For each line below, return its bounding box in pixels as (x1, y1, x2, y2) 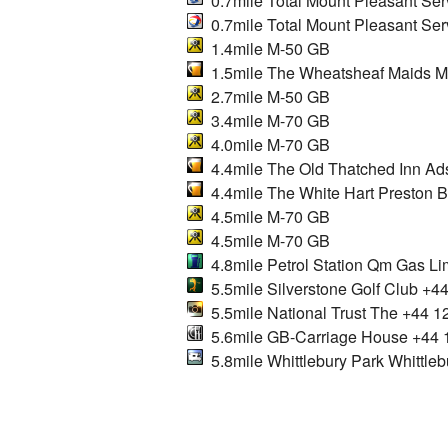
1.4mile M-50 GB (203, 36, 330, 60)
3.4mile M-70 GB (203, 108, 330, 132)
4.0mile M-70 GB (203, 132, 330, 156)
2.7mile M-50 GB (203, 84, 330, 108)
